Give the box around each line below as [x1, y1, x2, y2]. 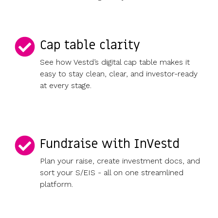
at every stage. [40, 81, 91, 91]
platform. [40, 180, 73, 189]
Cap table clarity [40, 37, 140, 54]
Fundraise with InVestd [40, 136, 180, 153]
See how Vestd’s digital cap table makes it [40, 57, 190, 67]
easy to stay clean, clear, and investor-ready [40, 69, 198, 79]
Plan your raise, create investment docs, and [40, 156, 200, 166]
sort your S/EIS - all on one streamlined [40, 168, 183, 178]
